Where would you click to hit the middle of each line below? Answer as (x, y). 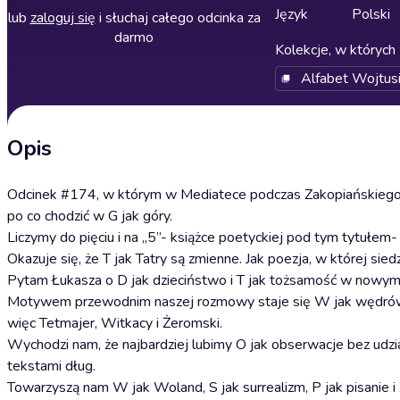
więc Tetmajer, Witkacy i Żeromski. (117, 323)
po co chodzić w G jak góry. (92, 216)
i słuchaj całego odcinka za (178, 18)
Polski (371, 14)
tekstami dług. (53, 366)
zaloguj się (62, 18)
